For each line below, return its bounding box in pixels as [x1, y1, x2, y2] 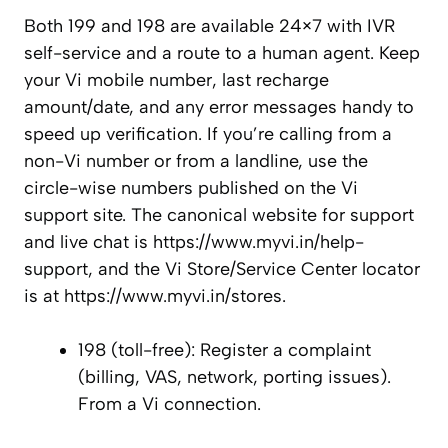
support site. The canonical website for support [24, 204, 414, 227]
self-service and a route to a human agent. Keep [24, 42, 420, 65]
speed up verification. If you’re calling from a [24, 123, 392, 146]
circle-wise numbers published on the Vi [24, 177, 358, 200]
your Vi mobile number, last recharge [24, 69, 329, 92]
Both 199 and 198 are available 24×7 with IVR [24, 15, 395, 38]
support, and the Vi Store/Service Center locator [24, 258, 420, 281]
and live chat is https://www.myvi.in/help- [24, 231, 364, 254]
